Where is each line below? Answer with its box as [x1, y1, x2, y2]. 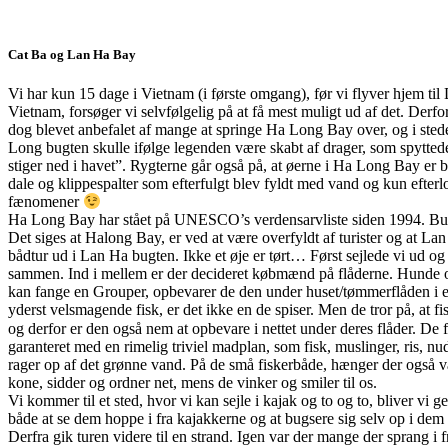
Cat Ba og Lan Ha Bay [8, 46, 136, 62]
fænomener [8, 193, 83, 211]
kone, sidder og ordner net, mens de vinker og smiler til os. [8, 373, 377, 391]
